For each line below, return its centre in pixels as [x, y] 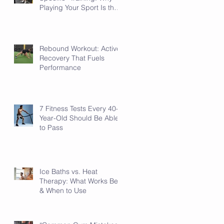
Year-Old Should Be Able [79, 118]
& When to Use [63, 190]
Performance [60, 67]
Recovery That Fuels [72, 58]
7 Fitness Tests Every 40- [79, 108]
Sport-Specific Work [71, 17]
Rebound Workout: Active [80, 48]
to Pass [51, 127]
